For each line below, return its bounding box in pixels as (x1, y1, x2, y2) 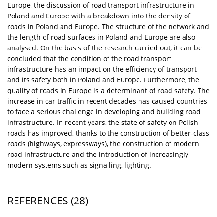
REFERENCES (7, 193, 68, 207)
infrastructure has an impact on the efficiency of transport (7, 64, 197, 74)
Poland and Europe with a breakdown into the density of (7, 11, 190, 20)
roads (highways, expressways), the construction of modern (7, 139, 199, 148)
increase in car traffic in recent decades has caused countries (7, 96, 207, 106)
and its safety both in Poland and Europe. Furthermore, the (7, 75, 199, 84)
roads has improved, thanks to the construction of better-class (7, 128, 209, 138)
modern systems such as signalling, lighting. (7, 160, 151, 170)
